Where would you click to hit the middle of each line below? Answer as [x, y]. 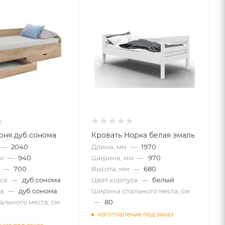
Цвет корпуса [115, 180]
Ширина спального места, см [141, 191]
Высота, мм [110, 168]
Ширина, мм [113, 157]
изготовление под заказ [136, 214]
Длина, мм [109, 146]
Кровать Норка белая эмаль [143, 135]
